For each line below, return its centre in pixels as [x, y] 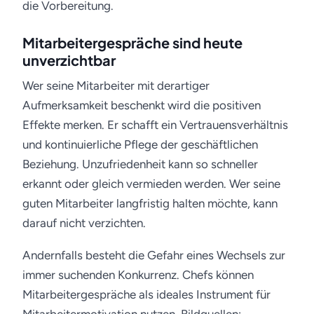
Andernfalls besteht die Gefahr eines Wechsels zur [154, 255]
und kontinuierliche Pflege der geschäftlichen [140, 144]
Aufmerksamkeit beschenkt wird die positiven [142, 105]
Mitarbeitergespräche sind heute [132, 42]
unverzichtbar [69, 60]
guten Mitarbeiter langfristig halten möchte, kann [150, 203]
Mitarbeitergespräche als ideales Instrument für [146, 294]
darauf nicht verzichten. [84, 223]
